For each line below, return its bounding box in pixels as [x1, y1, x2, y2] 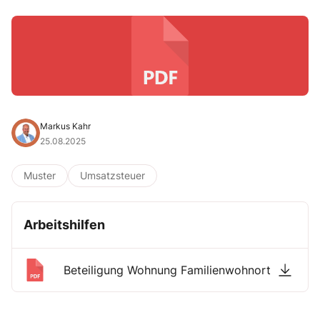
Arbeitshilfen [24, 217, 105, 232]
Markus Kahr [40, 121, 91, 131]
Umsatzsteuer [80, 169, 145, 181]
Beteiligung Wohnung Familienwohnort [64, 263, 271, 277]
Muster [24, 169, 56, 181]
